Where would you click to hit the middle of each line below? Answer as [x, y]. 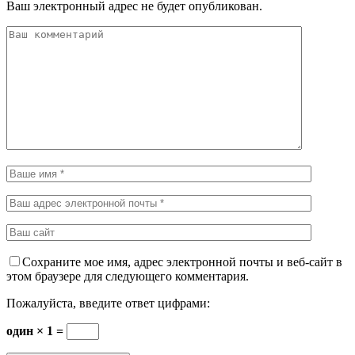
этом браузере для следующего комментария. [128, 276]
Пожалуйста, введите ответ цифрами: [108, 303]
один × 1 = [36, 330]
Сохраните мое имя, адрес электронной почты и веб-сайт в [182, 261]
